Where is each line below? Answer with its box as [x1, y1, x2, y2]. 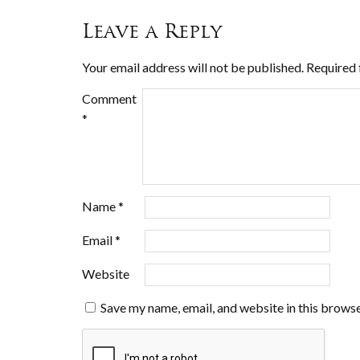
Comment [82, 91, 137, 106]
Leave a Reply [82, 18, 222, 43]
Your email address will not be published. [82, 59, 304, 75]
